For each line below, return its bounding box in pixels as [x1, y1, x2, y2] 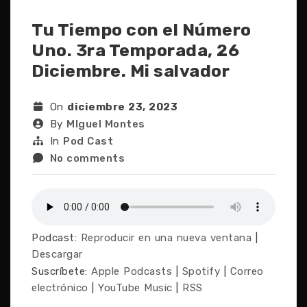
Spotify [182, 265, 220, 278]
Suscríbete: [32, 265, 91, 278]
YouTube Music [98, 282, 173, 294]
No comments [49, 152, 125, 164]
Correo [230, 265, 264, 278]
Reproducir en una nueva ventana [80, 232, 251, 244]
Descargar [32, 248, 83, 260]
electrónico [32, 282, 88, 294]
